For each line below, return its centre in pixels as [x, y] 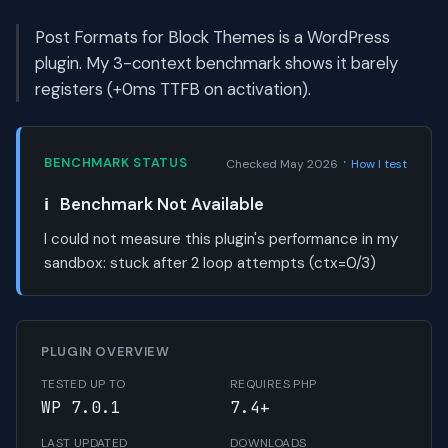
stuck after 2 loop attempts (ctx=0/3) [243, 263]
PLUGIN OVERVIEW [105, 352]
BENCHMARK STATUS [116, 162]
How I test [379, 164]
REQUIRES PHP [273, 384]
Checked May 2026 [282, 164]
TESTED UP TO [83, 384]
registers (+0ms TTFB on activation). [173, 89]
